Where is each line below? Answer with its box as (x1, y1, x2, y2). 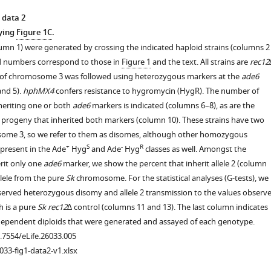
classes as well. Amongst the (143, 143, 246, 155)
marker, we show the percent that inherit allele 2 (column (60, 158, 267, 169)
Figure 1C (16, 27, 52, 39)
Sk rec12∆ (37, 201, 72, 213)
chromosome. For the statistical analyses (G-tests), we (74, 172, 269, 184)
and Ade (89, 143, 121, 155)
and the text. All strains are (150, 56, 250, 68)
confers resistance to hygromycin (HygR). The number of (53, 85, 259, 97)
